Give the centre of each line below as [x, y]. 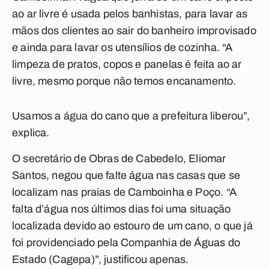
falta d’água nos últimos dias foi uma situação [122, 209]
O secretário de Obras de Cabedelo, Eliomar [119, 159]
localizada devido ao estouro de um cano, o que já [132, 226]
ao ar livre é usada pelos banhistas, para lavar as [130, 14]
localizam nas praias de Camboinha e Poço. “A [124, 192]
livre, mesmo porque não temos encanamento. [124, 81]
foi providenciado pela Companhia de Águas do [126, 243]
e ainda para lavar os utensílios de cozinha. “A [122, 47]
